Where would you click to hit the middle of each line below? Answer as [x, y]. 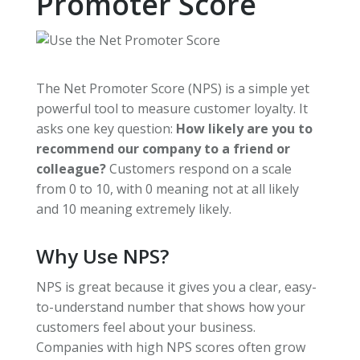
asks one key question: [106, 128]
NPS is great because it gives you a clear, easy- [176, 286]
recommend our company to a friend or [163, 148]
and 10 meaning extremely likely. [133, 209]
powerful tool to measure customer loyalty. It [172, 108]
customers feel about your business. [145, 327]
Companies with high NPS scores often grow [170, 347]
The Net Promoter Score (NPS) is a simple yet [172, 88]
